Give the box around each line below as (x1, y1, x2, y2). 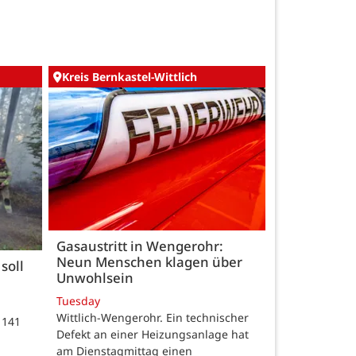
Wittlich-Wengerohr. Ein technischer (56, 310, 249, 326)
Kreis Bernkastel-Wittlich (62, 69, 197, 85)
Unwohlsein (56, 269, 137, 288)
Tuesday (56, 293, 100, 309)
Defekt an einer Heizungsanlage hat (56, 327, 249, 342)
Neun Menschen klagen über (56, 253, 242, 272)
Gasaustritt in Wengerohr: (56, 237, 223, 256)
